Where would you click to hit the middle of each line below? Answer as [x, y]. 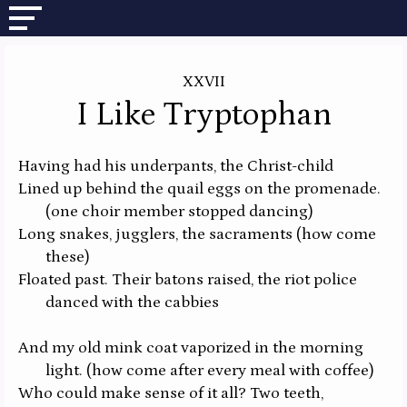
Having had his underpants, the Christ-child [176, 166]
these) [68, 258]
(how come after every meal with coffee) [230, 371]
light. [66, 371]
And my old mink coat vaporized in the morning [191, 348]
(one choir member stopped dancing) [179, 212]
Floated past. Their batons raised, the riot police [188, 280]
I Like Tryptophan [203, 115]
